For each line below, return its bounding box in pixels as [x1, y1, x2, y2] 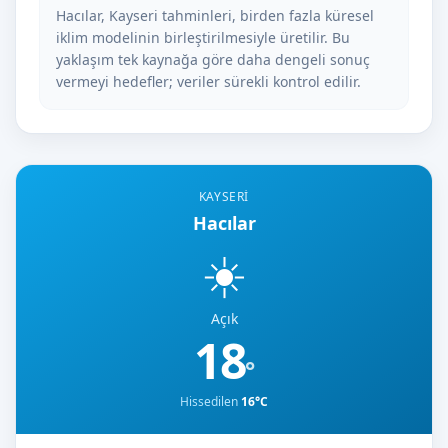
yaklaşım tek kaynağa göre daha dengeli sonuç [56, 50, 370, 69]
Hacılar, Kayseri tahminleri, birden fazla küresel [56, 6, 374, 25]
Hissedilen [180, 393, 241, 410]
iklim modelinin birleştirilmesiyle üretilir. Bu [56, 28, 350, 47]
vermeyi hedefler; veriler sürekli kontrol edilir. [56, 72, 361, 91]
